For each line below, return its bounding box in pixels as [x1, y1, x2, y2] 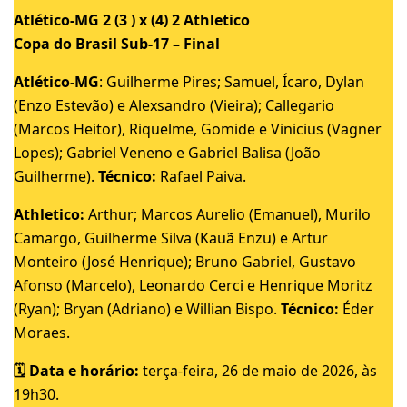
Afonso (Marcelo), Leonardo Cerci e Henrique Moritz [14, 274, 372, 295]
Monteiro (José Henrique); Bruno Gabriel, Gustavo [14, 251, 356, 272]
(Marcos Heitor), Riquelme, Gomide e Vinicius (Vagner [14, 118, 382, 139]
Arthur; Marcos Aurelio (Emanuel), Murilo [88, 203, 371, 224]
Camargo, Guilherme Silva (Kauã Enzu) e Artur [14, 227, 328, 248]
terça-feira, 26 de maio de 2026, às [139, 360, 377, 381]
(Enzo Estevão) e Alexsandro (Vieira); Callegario [14, 94, 334, 115]
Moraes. [14, 322, 70, 342]
